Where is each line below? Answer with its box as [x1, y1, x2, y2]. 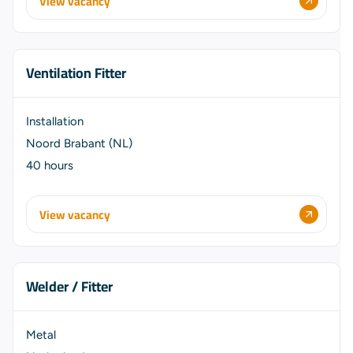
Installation [26, 114, 84, 128]
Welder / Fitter [26, 273, 113, 299]
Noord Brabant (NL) [26, 136, 132, 150]
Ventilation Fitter [26, 60, 126, 86]
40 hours [26, 158, 73, 173]
